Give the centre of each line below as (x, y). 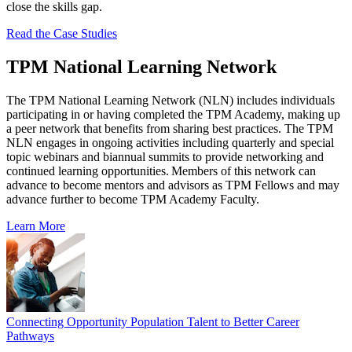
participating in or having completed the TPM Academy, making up (173, 114)
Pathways (30, 335)
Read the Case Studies (62, 34)
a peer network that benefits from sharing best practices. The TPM (170, 128)
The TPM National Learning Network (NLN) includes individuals (170, 100)
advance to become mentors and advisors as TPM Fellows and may (173, 185)
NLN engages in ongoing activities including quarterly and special (170, 142)
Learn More (36, 225)
